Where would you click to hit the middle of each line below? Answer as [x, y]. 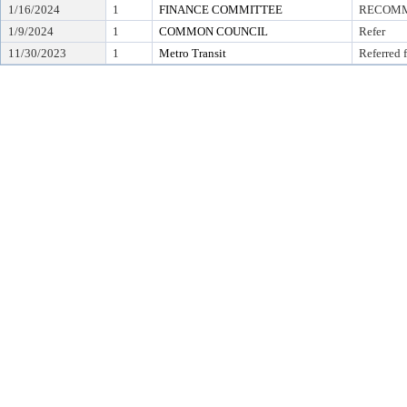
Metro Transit [193, 53]
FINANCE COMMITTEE [221, 10]
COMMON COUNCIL [213, 31]
